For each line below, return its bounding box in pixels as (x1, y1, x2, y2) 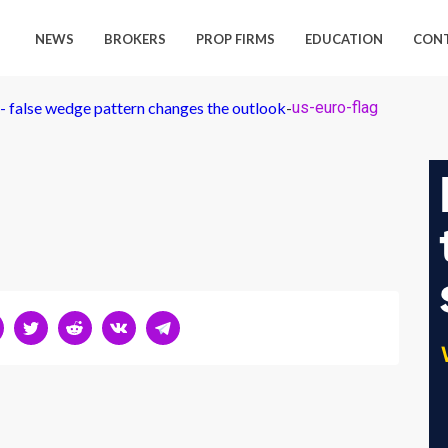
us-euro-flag (292, 98, 378, 117)
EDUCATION (305, 31, 384, 47)
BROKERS (104, 31, 167, 47)
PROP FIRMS (196, 31, 276, 47)
